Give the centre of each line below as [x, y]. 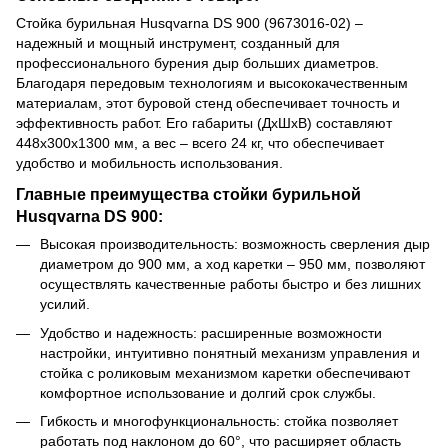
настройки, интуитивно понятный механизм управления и [230, 352]
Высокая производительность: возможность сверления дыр [235, 244]
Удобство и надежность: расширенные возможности [211, 332]
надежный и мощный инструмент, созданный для [178, 43]
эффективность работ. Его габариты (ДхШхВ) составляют [204, 123]
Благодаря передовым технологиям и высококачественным [212, 83]
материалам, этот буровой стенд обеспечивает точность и [208, 103]
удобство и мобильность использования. [149, 163]
